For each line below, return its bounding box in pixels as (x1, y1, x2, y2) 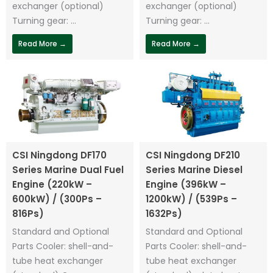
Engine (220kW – (12, 178, 92, 191)
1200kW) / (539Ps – (146, 193, 237, 206)
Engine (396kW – (146, 178, 226, 191)
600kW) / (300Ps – (12, 193, 102, 206)
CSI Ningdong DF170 (12, 149, 107, 162)
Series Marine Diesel (146, 163, 243, 177)
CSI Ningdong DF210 (146, 149, 240, 162)
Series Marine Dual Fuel (12, 163, 124, 177)
